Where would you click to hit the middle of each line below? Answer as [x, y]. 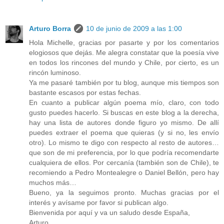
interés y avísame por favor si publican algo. [99, 202]
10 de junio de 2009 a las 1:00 [134, 28]
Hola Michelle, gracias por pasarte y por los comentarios [124, 42]
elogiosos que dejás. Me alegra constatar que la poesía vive [124, 52]
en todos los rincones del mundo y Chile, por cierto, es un [124, 62]
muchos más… [53, 182]
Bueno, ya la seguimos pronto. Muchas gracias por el [124, 192]
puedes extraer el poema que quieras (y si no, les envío [124, 132]
